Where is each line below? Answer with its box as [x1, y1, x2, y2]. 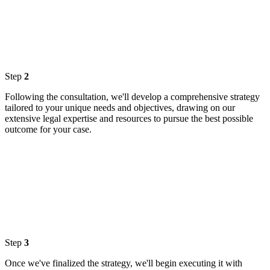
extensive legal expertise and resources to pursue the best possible [5, 113, 253, 124]
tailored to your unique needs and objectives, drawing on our [5, 102, 235, 113]
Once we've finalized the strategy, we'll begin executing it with [5, 258, 242, 269]
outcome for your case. [5, 124, 92, 135]
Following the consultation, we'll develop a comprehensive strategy [5, 92, 260, 102]
